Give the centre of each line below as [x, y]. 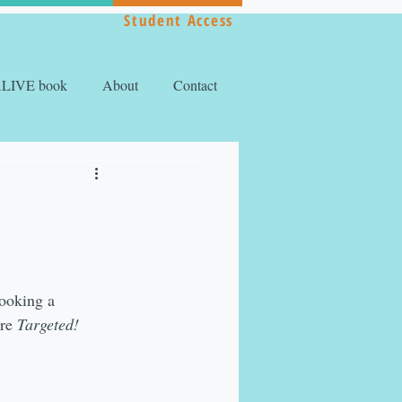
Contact [195, 85]
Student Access [179, 20]
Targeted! [48, 324]
